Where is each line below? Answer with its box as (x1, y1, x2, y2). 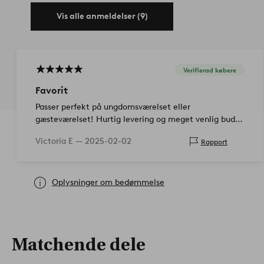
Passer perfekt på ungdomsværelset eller (35, 102, 190, 113)
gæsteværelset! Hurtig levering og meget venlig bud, (35, 114, 237, 125)
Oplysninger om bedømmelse (52, 177, 164, 188)
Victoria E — (35, 136, 85, 147)
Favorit (35, 85, 68, 97)
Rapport (200, 137, 227, 146)
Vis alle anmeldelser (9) (56, 11, 148, 22)
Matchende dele (12, 235, 146, 256)
